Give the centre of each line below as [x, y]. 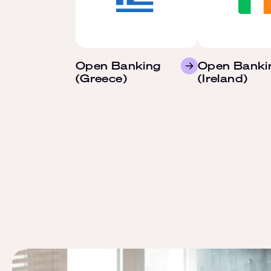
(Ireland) [223, 78]
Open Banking [118, 65]
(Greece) [101, 78]
